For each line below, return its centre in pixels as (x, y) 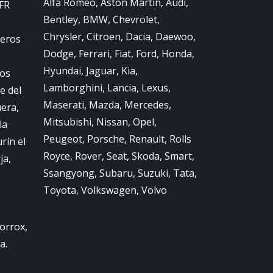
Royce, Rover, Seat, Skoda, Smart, (119, 156)
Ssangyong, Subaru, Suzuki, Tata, (120, 173)
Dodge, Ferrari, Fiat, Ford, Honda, (119, 54)
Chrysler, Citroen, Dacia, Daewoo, (119, 37)
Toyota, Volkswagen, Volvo (105, 190)
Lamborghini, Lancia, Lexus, (107, 88)
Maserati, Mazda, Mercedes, (107, 105)
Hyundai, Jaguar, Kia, (90, 71)
